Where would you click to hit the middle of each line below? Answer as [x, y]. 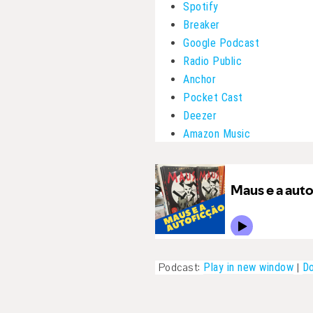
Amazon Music [217, 133]
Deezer [200, 115]
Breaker [202, 24]
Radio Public [212, 61]
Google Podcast [221, 43]
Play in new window [248, 267]
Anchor [199, 79]
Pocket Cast [213, 97]
